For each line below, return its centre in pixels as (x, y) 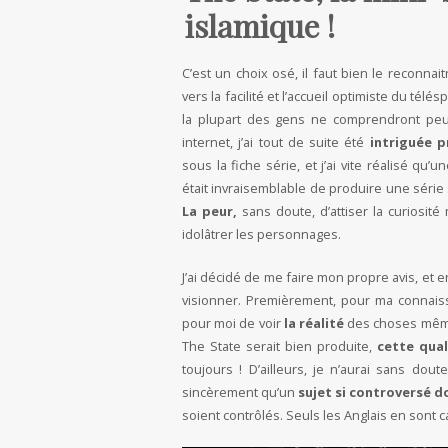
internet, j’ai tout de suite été (276, 142)
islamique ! (260, 26)
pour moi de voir (233, 323)
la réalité (314, 323)
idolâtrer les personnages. (261, 234)
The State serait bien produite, (280, 346)
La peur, (210, 211)
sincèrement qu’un (240, 392)
